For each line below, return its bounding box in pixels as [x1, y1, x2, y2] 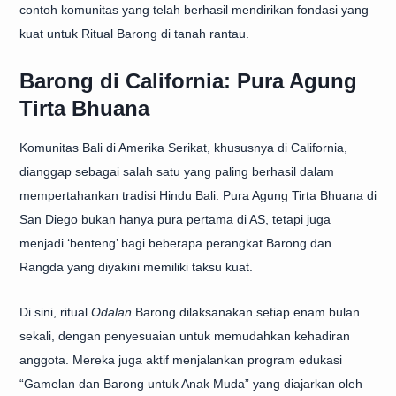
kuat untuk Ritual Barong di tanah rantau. [19, 27, 249, 41]
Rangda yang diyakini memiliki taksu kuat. [19, 260, 253, 274]
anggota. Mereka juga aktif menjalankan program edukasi [19, 353, 342, 367]
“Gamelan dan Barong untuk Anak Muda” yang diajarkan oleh [19, 377, 362, 391]
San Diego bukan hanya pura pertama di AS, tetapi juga [19, 212, 331, 226]
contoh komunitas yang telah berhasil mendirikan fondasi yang [19, 3, 369, 17]
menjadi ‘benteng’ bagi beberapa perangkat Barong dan [19, 236, 331, 250]
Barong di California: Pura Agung [19, 69, 357, 93]
